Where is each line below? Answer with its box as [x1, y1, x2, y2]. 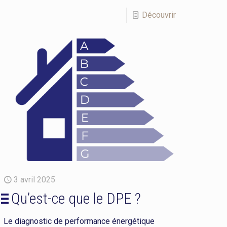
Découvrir [141, 10, 176, 20]
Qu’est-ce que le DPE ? [11, 190, 141, 208]
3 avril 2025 [14, 175, 56, 185]
